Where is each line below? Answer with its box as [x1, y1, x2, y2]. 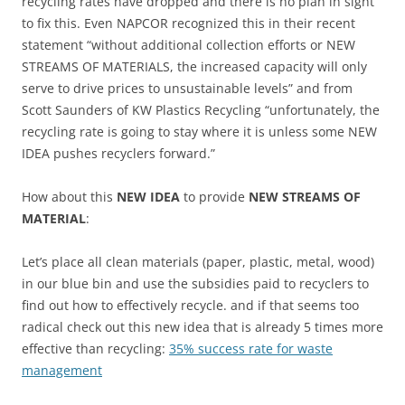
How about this [22, 188, 113, 205]
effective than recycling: [22, 340, 169, 357]
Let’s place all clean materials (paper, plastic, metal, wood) [22, 253, 374, 270]
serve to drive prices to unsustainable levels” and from [22, 80, 353, 97]
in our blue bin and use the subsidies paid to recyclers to [22, 275, 369, 292]
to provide [180, 188, 245, 205]
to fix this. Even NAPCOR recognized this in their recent [22, 14, 355, 32]
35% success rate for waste [169, 340, 333, 357]
